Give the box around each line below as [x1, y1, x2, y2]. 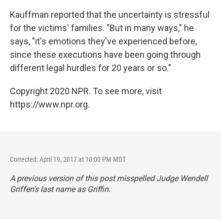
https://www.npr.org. [10, 99, 90, 110]
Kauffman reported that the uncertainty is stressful [10, 9, 210, 20]
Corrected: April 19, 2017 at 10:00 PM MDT [10, 155, 126, 163]
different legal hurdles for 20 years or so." [10, 63, 171, 73]
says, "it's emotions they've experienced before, [10, 36, 197, 46]
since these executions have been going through [10, 49, 201, 60]
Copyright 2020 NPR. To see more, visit [10, 86, 162, 96]
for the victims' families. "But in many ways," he [10, 23, 194, 33]
